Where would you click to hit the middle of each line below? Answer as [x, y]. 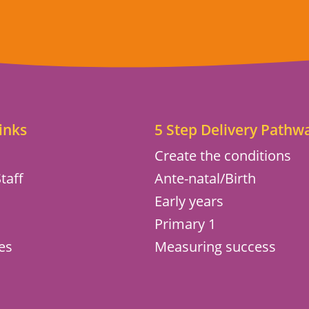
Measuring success [215, 247]
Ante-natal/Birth [205, 179]
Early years [189, 201]
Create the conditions [222, 156]
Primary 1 [185, 224]
